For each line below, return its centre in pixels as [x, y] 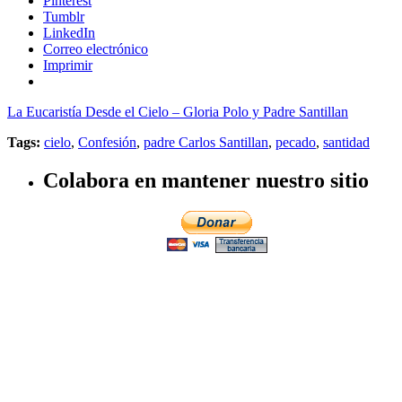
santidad [346, 143]
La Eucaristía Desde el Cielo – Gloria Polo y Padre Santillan [178, 112]
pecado [296, 143]
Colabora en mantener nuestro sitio [206, 181]
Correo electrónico [96, 49]
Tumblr [64, 17]
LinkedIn [69, 33]
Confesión [107, 143]
